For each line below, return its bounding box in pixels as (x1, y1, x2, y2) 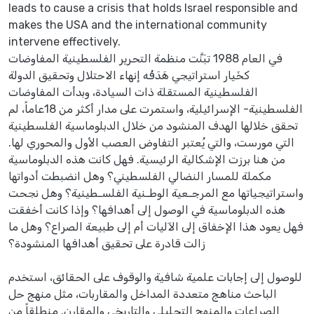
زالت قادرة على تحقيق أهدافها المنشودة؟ (8, 236, 205, 250)
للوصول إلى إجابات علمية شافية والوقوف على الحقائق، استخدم (8, 270, 302, 284)
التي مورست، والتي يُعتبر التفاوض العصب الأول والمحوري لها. (8, 135, 294, 149)
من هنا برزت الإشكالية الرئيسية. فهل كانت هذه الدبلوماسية (8, 152, 285, 166)
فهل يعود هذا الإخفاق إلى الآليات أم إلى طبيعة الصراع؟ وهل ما (8, 219, 303, 233)
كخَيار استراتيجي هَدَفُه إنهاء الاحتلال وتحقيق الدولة (8, 68, 250, 82)
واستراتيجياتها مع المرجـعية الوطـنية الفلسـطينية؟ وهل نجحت (8, 186, 303, 200)
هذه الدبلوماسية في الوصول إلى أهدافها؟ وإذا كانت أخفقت (8, 203, 285, 217)
